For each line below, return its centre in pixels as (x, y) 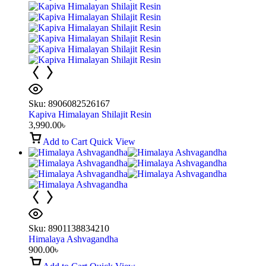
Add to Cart (65, 141)
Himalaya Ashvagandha (73, 239)
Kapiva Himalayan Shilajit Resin (90, 114)
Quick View (113, 141)
